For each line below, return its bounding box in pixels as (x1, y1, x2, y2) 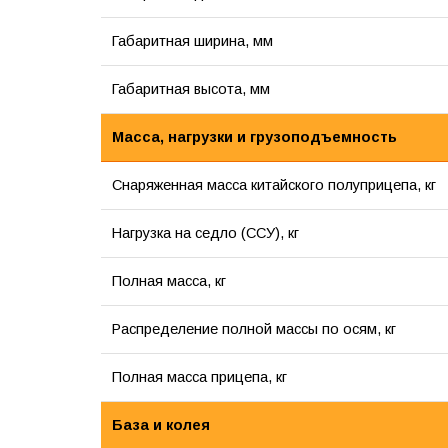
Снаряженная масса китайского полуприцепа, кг (111, 177, 436, 194)
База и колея (111, 417, 210, 434)
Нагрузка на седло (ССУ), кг (111, 225, 299, 242)
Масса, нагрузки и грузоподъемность (111, 129, 397, 146)
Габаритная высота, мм (111, 81, 270, 98)
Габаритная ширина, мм (111, 33, 273, 50)
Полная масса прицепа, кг (111, 369, 287, 386)
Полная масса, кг (111, 273, 226, 290)
